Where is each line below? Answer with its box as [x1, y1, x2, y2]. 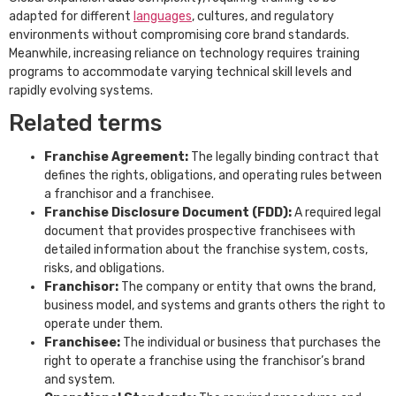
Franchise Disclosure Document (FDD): [44, 205, 294, 221]
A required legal [294, 205, 381, 221]
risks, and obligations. [44, 261, 164, 277]
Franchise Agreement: [44, 149, 191, 165]
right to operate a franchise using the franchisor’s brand [44, 354, 365, 369]
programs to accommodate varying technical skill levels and [9, 64, 352, 80]
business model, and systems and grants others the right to [44, 298, 385, 314]
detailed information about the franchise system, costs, [44, 242, 368, 258]
